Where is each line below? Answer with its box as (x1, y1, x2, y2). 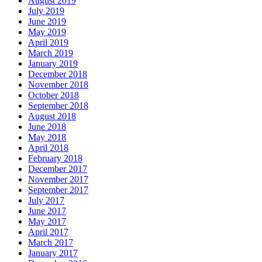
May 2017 (28, 216, 66, 227)
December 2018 (28, 69, 87, 80)
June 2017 (28, 206, 66, 216)
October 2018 (28, 90, 79, 101)
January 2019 (28, 58, 78, 69)
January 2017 (28, 248, 78, 258)
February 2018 (28, 153, 82, 164)
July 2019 (28, 6, 64, 16)
